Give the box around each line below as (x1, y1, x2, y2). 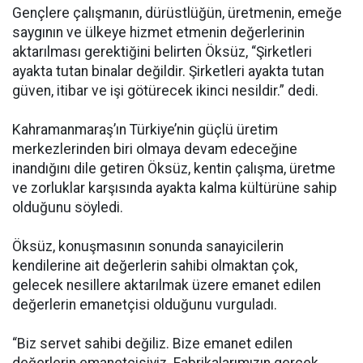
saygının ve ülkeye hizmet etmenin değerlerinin (12, 24, 305, 41)
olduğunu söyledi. (12, 199, 123, 216)
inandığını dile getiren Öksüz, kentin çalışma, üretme (12, 160, 335, 177)
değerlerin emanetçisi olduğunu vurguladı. (12, 297, 277, 313)
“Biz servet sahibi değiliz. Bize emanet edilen (12, 335, 293, 352)
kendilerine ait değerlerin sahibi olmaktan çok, (12, 258, 297, 274)
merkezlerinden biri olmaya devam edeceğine (12, 141, 297, 157)
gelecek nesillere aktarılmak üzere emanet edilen (12, 277, 321, 293)
